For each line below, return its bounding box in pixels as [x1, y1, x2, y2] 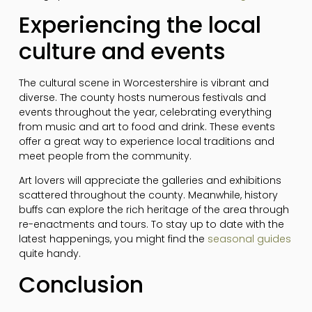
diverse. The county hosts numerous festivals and [18, 91, 266, 105]
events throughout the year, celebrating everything [18, 105, 272, 120]
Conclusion [18, 268, 143, 300]
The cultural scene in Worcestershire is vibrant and [18, 76, 269, 91]
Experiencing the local [18, 9, 261, 41]
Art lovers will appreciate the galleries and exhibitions [18, 173, 281, 188]
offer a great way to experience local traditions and [18, 134, 274, 149]
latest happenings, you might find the [18, 232, 208, 247]
